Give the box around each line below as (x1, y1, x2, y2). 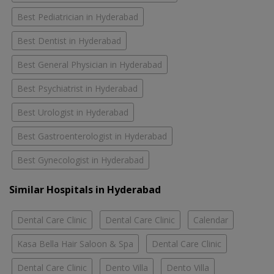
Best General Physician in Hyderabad (17, 59, 162, 71)
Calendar (193, 214, 228, 226)
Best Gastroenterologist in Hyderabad (17, 130, 167, 143)
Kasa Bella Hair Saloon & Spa (17, 238, 133, 250)
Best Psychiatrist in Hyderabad (17, 83, 138, 95)
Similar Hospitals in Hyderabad (9, 183, 161, 197)
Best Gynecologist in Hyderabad (17, 154, 144, 166)
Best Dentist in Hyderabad (17, 35, 121, 47)
